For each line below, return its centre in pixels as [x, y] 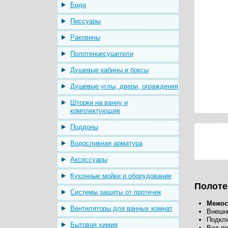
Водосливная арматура [106, 143]
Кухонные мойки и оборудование [121, 176]
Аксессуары [89, 160]
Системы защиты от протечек [116, 192]
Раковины [85, 37]
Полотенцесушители [102, 54]
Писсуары [85, 21]
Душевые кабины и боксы [109, 70]
